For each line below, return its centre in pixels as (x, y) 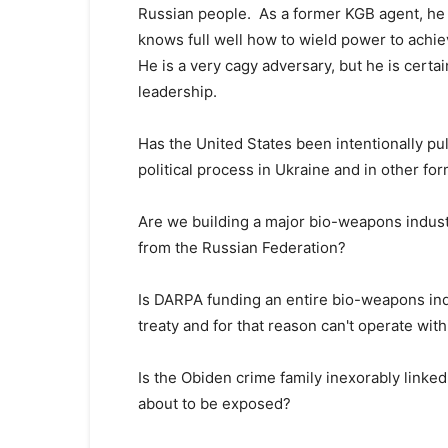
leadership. (177, 91)
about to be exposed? (214, 403)
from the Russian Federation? (242, 247)
